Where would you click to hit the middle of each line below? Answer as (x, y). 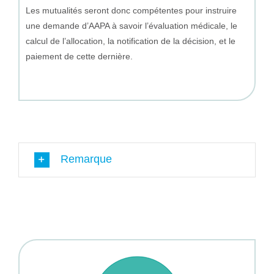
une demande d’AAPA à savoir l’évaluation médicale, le (131, 25)
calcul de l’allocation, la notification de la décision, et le (130, 41)
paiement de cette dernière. (79, 56)
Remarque (86, 159)
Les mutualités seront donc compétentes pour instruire (131, 10)
